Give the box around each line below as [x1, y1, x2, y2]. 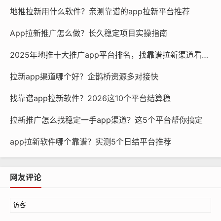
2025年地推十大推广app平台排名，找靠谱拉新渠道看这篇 [202, 50, 208, 60]
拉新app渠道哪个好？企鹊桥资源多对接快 [10, 72, 158, 81]
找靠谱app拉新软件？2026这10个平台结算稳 [10, 93, 171, 103]
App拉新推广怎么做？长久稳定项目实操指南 [10, 28, 167, 38]
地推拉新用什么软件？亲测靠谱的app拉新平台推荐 [10, 6, 190, 16]
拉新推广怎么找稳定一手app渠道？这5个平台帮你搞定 [10, 115, 203, 125]
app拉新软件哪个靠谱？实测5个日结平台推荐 [10, 137, 171, 147]
